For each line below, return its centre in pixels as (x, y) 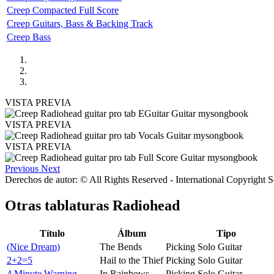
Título (52, 233)
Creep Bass (29, 37)
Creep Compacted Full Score (63, 10)
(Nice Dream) (33, 246)
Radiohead (146, 205)
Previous (22, 168)
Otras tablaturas (59, 205)
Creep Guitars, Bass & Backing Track (80, 23)
